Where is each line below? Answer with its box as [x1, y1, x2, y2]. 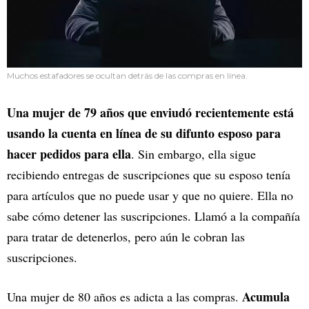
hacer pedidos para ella [7, 144, 131, 163]
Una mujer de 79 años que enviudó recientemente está [7, 103, 294, 121]
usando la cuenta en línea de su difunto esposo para [7, 123, 281, 142]
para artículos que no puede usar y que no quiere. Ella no [7, 186, 293, 203]
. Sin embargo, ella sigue [131, 145, 256, 162]
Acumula [242, 287, 290, 306]
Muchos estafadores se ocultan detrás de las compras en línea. [7, 70, 248, 81]
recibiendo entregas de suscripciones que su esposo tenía [7, 166, 290, 183]
